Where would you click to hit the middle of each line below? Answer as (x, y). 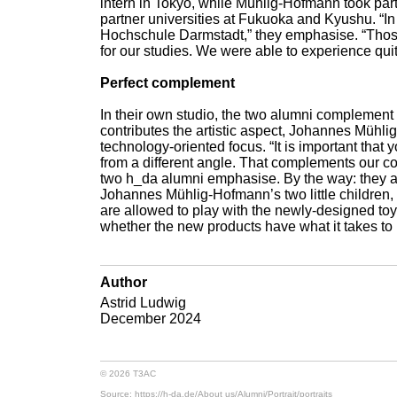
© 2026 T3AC (128, 373)
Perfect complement (168, 83)
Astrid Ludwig (144, 303)
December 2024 (151, 319)
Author (124, 283)
